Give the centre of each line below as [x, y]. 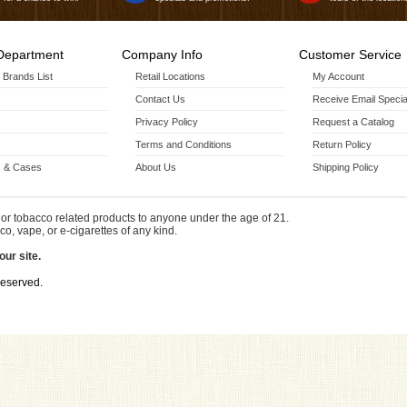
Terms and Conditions [184, 144]
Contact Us [160, 99]
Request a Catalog [353, 122]
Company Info [162, 55]
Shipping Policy [346, 167]
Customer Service [350, 55]
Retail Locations [170, 76]
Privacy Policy [167, 122]
